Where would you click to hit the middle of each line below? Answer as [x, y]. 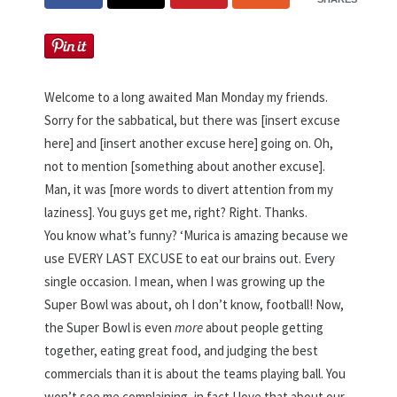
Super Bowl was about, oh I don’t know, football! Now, [195, 304]
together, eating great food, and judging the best [182, 350]
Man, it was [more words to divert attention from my [189, 189]
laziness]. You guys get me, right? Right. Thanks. [176, 212]
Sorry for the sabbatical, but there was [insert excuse [193, 120]
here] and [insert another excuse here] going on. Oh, [189, 143]
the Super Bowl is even [110, 327]
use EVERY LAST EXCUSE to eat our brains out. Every [190, 258]
